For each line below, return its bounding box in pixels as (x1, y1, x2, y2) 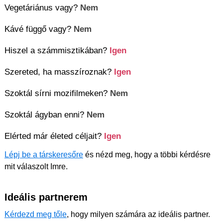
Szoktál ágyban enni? (4, 110, 87, 120)
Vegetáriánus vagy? (4, 2, 80, 13)
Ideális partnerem (4, 192, 88, 203)
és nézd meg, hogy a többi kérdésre (83, 150, 211, 159)
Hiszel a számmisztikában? (4, 45, 110, 56)
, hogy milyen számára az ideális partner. (67, 210, 210, 219)
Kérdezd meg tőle (4, 210, 67, 219)
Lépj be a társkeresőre (4, 150, 83, 159)
